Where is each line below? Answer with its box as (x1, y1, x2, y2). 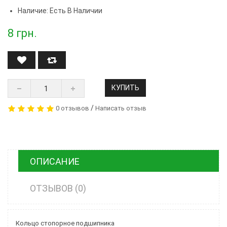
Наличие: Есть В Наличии (18, 7, 102, 15)
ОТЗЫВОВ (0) (30, 183, 86, 194)
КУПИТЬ (111, 84, 139, 92)
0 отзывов (56, 104, 89, 112)
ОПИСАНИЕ (30, 156, 80, 167)
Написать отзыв (95, 104, 146, 112)
